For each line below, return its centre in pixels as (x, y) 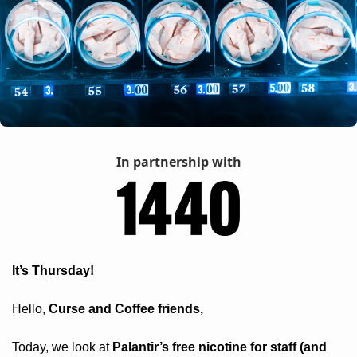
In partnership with (178, 162)
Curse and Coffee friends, (127, 309)
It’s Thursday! (55, 271)
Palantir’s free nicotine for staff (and (220, 347)
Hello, (30, 309)
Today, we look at (62, 347)
